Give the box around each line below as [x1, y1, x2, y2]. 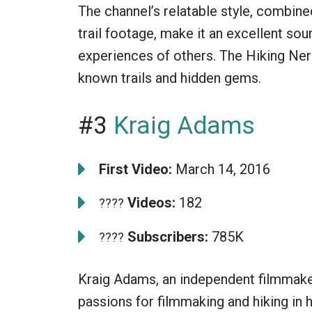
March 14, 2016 [172, 160, 270, 178]
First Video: [99, 160, 172, 178]
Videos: [124, 194, 175, 211]
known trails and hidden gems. [78, 69, 261, 86]
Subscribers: [124, 228, 208, 245]
